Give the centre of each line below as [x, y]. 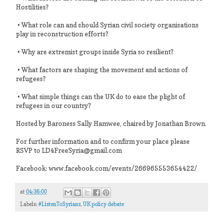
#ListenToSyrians [59, 204]
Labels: [29, 204]
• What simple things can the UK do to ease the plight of [101, 96]
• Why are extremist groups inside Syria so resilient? [95, 52]
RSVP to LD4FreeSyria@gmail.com [69, 150]
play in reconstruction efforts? [62, 34]
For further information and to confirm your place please [103, 141]
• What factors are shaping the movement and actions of [102, 69]
